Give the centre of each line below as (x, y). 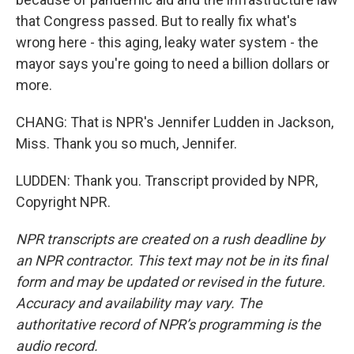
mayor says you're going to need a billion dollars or (173, 64)
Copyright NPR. (63, 202)
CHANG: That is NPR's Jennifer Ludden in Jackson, (175, 122)
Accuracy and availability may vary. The (139, 303)
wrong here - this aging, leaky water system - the (167, 42)
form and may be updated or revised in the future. (171, 282)
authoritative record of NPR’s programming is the (168, 324)
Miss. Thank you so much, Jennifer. (126, 143)
